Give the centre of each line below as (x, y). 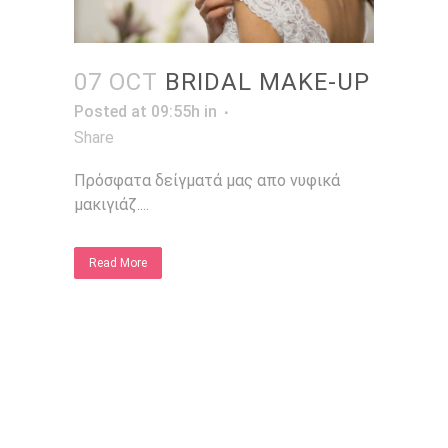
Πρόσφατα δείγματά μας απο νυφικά (207, 180)
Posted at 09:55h (137, 111)
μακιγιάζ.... (111, 204)
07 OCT (116, 81)
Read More (118, 262)
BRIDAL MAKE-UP (267, 81)
